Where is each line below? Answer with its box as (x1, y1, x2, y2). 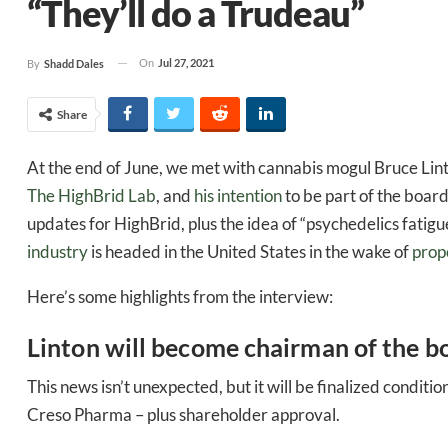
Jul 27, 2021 (158, 55, 214, 69)
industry (27, 240, 88, 262)
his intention (194, 184, 282, 206)
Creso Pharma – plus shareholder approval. (27, 403, 340, 425)
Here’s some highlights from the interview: (27, 285, 333, 307)
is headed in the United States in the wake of (88, 240, 412, 262)
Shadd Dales (44, 56, 104, 70)
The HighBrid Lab (27, 184, 156, 206)
